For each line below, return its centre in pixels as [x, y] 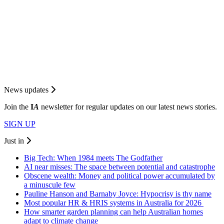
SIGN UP [20, 123]
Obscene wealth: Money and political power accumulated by [119, 175]
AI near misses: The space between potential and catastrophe [119, 166]
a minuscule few [50, 184]
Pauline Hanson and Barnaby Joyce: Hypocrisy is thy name [118, 193]
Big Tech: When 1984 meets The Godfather [93, 157]
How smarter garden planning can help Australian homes [113, 211]
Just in [15, 140]
